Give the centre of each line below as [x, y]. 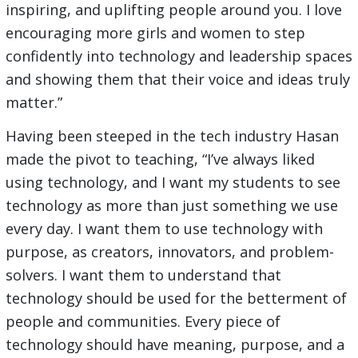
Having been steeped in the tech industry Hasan [172, 136]
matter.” [34, 103]
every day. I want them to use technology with [164, 229]
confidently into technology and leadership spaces [179, 56]
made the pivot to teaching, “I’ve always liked [160, 159]
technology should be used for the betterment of [176, 298]
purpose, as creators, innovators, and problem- [169, 252]
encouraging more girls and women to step [155, 33]
